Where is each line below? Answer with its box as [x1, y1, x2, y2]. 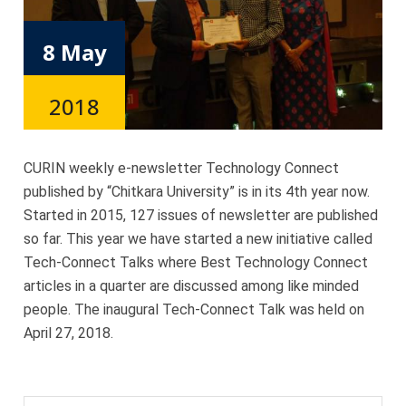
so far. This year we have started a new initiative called [24, 230, 373, 248]
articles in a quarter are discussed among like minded [24, 277, 360, 295]
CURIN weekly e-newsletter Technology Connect [24, 159, 340, 178]
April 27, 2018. [24, 324, 114, 343]
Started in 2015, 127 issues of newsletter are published [24, 207, 379, 225]
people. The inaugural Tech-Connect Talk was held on [24, 301, 365, 319]
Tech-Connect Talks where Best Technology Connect [24, 254, 369, 272]
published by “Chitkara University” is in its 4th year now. [24, 183, 371, 201]
